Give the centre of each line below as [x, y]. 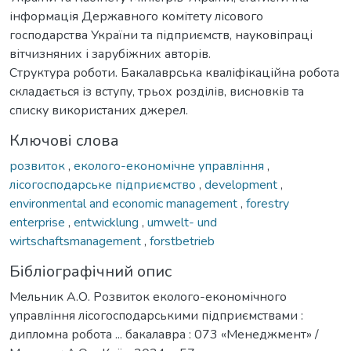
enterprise [39, 222]
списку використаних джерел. [99, 110]
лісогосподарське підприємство [104, 185]
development [242, 185]
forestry [268, 203]
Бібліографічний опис [90, 271]
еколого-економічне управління [170, 166]
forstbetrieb [182, 241]
